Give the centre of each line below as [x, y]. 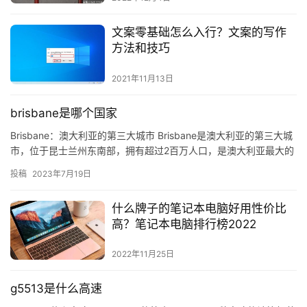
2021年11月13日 [142, 78]
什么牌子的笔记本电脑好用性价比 [199, 208]
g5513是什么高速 [56, 288]
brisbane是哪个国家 [64, 113]
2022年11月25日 [143, 254]
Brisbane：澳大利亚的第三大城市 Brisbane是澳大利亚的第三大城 [151, 135]
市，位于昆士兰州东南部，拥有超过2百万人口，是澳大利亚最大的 [152, 150]
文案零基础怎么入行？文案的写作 [199, 33]
